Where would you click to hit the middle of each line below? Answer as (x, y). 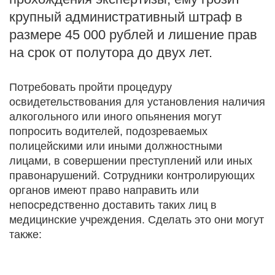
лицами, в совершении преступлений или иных (131, 161)
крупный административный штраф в (126, 17)
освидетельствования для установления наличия (137, 102)
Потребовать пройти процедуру (91, 87)
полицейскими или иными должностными (116, 146)
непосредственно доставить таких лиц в (113, 205)
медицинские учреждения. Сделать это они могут (137, 220)
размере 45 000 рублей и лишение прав (133, 35)
